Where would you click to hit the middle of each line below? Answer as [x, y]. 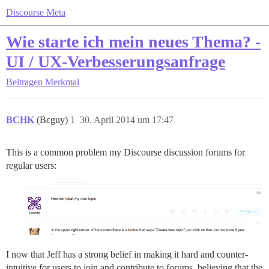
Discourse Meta [36, 12]
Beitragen [24, 82]
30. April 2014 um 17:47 [127, 120]
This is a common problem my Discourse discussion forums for [125, 152]
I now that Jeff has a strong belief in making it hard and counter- [127, 255]
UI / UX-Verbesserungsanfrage [116, 62]
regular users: [31, 165]
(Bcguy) [53, 120]
